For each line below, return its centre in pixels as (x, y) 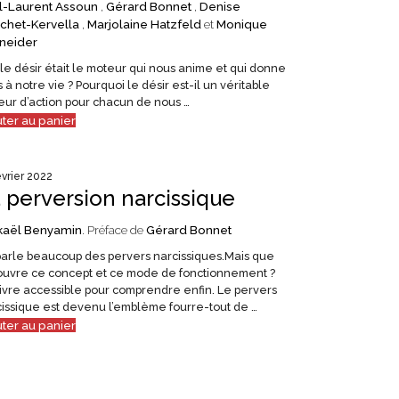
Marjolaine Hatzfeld (144, 24)
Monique (241, 24)
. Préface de (114, 229)
